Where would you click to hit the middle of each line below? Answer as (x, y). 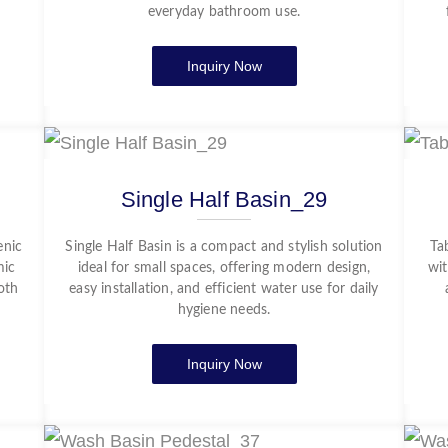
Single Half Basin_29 (224, 199)
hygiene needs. (224, 310)
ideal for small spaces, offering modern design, (224, 268)
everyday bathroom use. (224, 12)
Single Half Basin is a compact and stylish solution (224, 247)
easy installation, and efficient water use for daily (224, 289)
